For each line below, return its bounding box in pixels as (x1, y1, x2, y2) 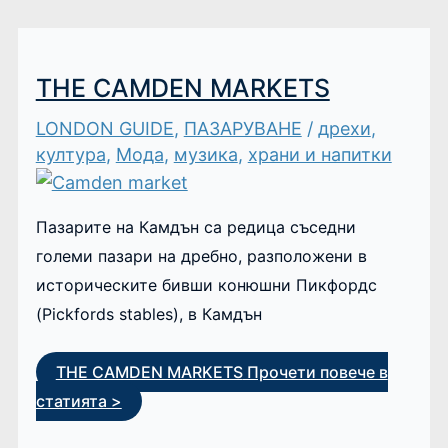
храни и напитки (247, 143, 392, 165)
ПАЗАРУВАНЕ (183, 117, 302, 139)
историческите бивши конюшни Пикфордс (35, 274, 377, 295)
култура (35, 143, 106, 165)
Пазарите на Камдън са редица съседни (35, 216, 356, 237)
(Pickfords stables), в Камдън (35, 303, 262, 324)
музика (173, 143, 238, 165)
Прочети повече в (242, 361, 388, 382)
